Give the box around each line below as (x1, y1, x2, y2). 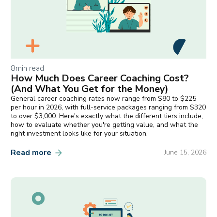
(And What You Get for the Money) (11, 82, 169, 95)
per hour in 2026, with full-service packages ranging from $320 (11, 102, 206, 112)
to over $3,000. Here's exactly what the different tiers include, (11, 111, 203, 121)
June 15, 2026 (164, 148, 206, 157)
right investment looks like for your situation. (11, 128, 148, 138)
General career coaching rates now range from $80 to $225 (11, 93, 197, 103)
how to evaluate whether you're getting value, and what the (11, 120, 199, 129)
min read (15, 62, 45, 74)
